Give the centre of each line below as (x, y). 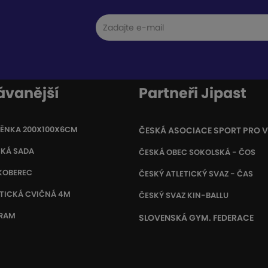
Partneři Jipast (193, 93)
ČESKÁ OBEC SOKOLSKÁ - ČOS (197, 153)
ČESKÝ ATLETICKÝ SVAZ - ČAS (196, 174)
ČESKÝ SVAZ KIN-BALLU (184, 196)
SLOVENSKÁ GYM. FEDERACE (196, 218)
